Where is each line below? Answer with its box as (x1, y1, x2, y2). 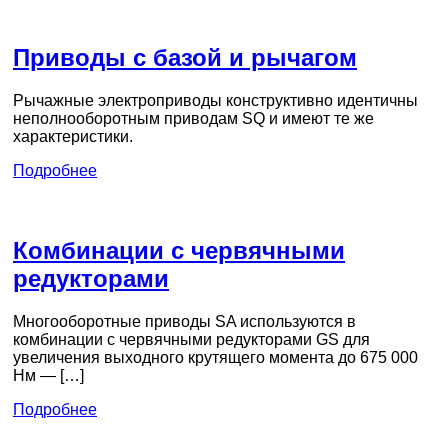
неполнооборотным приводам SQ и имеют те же (13, 109, 374, 127)
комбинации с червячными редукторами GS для (13, 331, 370, 349)
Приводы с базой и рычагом (13, 43, 357, 71)
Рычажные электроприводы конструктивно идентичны (13, 91, 418, 109)
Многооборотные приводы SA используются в (13, 313, 356, 331)
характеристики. (13, 127, 133, 145)
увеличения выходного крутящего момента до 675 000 (13, 349, 418, 367)
